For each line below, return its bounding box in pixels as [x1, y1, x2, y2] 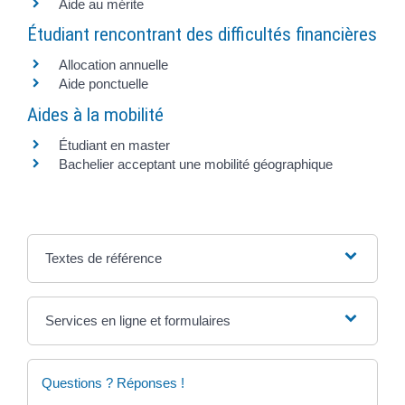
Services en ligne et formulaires [44, 312, 231, 328]
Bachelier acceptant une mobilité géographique [58, 155, 333, 172]
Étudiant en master [58, 137, 170, 153]
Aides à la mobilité [26, 103, 164, 126]
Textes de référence [44, 250, 162, 266]
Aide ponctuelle [58, 76, 148, 92]
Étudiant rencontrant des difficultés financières [26, 24, 377, 46]
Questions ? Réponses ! [41, 374, 184, 391]
